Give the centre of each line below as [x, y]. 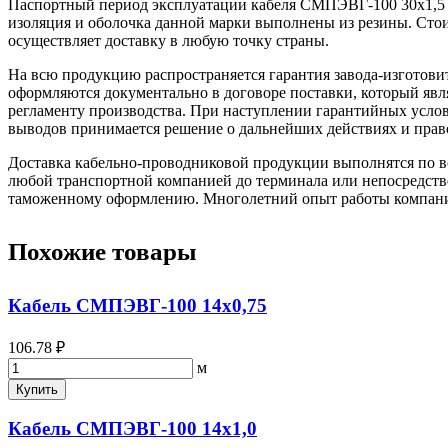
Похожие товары [102, 251]
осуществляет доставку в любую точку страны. [168, 40]
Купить [37, 389]
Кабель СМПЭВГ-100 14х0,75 [137, 305]
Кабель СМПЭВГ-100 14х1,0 [132, 429]
